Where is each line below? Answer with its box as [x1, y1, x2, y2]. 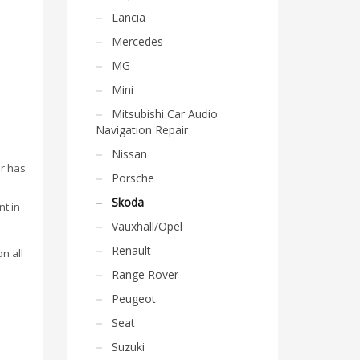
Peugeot [111, 291, 156, 306]
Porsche [111, 170, 154, 186]
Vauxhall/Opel [111, 219, 182, 234]
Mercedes [111, 34, 163, 49]
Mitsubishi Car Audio [111, 106, 218, 121]
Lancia [111, 10, 145, 25]
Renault [111, 243, 151, 258]
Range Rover [111, 267, 178, 282]
